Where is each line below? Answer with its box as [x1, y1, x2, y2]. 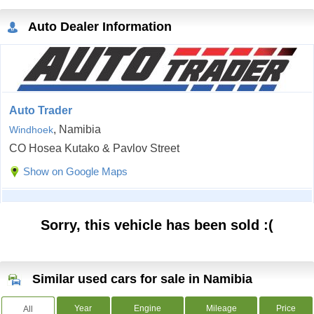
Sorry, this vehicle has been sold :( [41, 217, 273, 233]
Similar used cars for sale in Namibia [32, 272, 252, 287]
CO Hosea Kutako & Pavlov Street [9, 142, 179, 155]
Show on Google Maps [23, 165, 128, 178]
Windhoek [9, 124, 53, 136]
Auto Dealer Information [25, 20, 172, 34]
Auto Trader [9, 104, 72, 117]
